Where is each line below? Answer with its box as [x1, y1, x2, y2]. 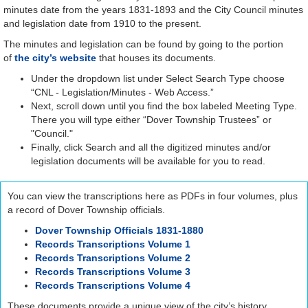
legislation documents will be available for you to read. [31, 155, 265, 166]
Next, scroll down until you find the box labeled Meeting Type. [31, 100, 297, 111]
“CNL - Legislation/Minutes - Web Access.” [31, 86, 214, 98]
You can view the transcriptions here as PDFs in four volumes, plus [8, 190, 298, 201]
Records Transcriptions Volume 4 [35, 279, 190, 291]
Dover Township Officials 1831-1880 [35, 224, 203, 236]
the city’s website [14, 52, 96, 63]
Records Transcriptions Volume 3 [35, 265, 190, 277]
